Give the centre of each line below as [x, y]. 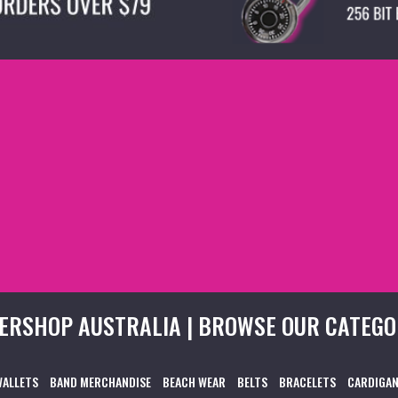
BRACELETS [307, 382]
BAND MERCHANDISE [100, 382]
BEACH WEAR [194, 382]
